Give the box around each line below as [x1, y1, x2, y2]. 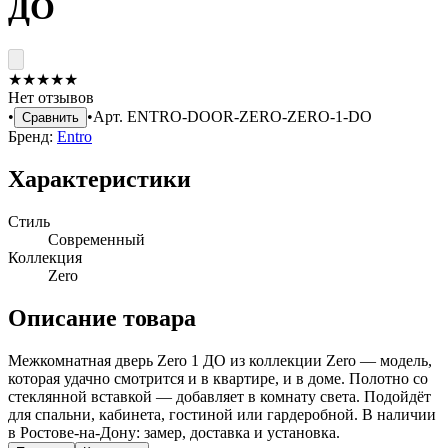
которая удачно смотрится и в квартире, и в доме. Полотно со [8, 369, 428, 387]
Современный [48, 230, 145, 248]
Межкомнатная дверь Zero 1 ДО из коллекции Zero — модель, [8, 351, 432, 369]
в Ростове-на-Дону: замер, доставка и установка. [8, 423, 340, 441]
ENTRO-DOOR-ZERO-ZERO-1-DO [127, 107, 372, 125]
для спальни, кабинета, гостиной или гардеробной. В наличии [8, 405, 436, 423]
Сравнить [22, 109, 79, 125]
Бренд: [8, 127, 53, 145]
